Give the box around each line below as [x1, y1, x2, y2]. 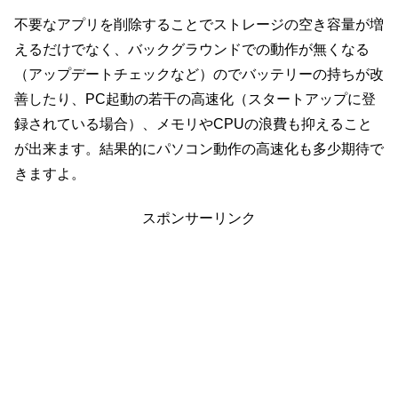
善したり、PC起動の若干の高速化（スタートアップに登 [14, 91, 376, 107]
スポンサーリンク [142, 211, 256, 227]
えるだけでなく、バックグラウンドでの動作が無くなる [14, 41, 370, 57]
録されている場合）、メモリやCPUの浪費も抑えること [14, 115, 372, 131]
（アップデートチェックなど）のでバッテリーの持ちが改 [14, 66, 384, 82]
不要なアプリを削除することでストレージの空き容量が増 [14, 16, 384, 32]
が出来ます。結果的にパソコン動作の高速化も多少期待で [14, 140, 384, 156]
